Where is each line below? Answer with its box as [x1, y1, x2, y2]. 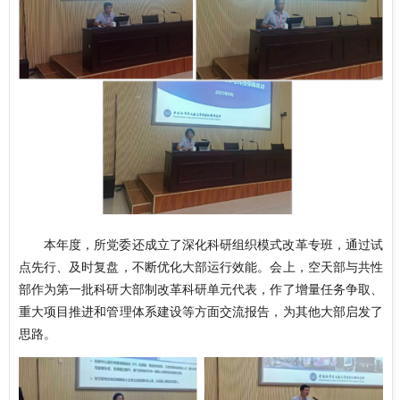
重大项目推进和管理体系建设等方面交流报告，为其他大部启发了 [19, 302, 383, 321]
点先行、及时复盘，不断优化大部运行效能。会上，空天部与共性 [19, 257, 383, 276]
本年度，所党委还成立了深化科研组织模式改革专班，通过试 [44, 235, 383, 254]
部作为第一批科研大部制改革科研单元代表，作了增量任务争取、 [19, 279, 383, 298]
